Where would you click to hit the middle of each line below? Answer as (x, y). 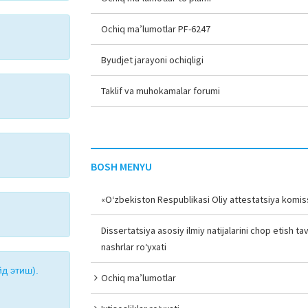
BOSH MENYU (122, 166)
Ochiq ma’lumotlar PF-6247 (156, 29)
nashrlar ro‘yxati (134, 247)
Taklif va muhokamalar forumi (161, 91)
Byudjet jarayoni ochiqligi (153, 60)
